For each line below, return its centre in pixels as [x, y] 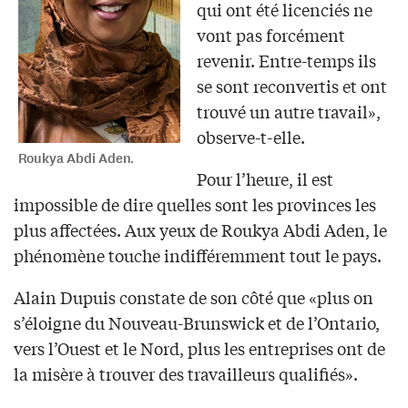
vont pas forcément [270, 34]
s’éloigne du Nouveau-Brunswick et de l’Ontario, [197, 322]
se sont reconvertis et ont [291, 85]
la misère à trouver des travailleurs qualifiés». [186, 373]
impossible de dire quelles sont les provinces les [195, 204]
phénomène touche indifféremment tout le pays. [198, 255]
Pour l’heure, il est [265, 178]
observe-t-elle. [250, 136]
